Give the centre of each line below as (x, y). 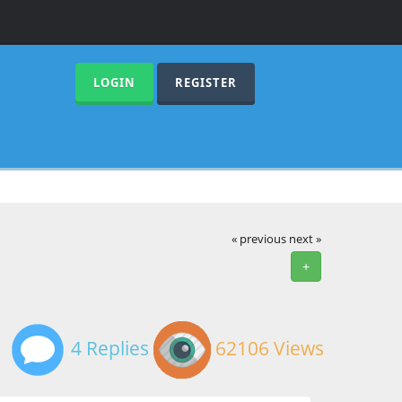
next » (306, 239)
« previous (259, 239)
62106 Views (267, 348)
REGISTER (205, 83)
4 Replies (108, 348)
